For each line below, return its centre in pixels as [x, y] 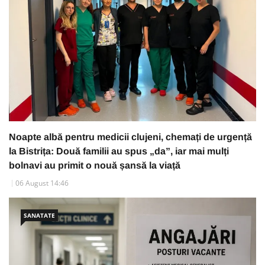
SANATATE [39, 215]
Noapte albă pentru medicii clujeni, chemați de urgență [130, 137]
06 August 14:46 [42, 183]
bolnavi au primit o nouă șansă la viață [95, 165]
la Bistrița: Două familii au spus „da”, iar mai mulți [119, 151]
